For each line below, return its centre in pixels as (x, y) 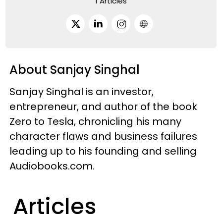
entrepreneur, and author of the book (104, 106)
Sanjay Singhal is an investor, (82, 91)
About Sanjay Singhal (75, 69)
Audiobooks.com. (52, 166)
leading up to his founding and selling (103, 151)
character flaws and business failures (104, 136)
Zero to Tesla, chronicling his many (96, 121)
